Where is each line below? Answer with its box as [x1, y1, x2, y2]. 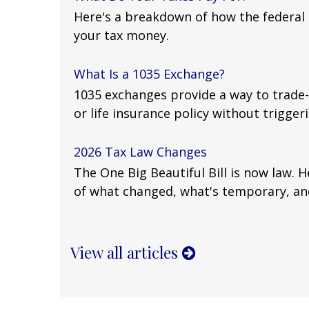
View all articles [70, 242, 182, 263]
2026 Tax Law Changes [74, 143, 207, 161]
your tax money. [74, 27, 169, 44]
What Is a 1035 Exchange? [74, 66, 225, 83]
